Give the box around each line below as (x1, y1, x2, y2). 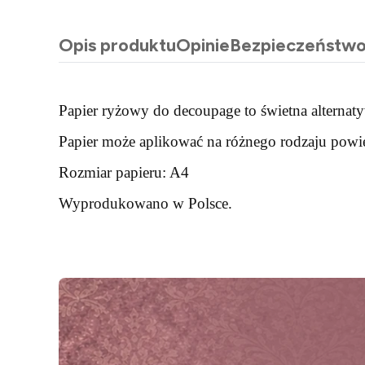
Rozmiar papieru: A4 (59, 164, 189, 181)
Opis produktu (59, 34, 176, 56)
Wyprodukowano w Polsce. (59, 195, 232, 212)
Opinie (176, 34, 230, 56)
